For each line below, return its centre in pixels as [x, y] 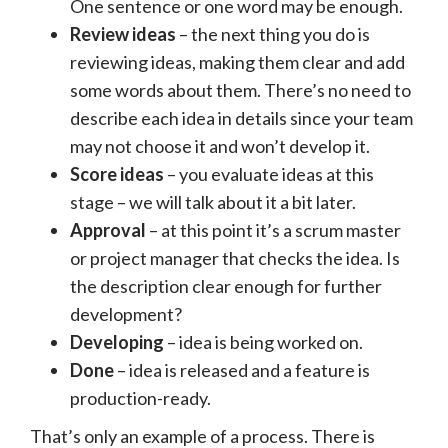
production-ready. [140, 397]
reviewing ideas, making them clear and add [237, 61]
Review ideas [123, 33]
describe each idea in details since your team [241, 117]
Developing [117, 341]
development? [126, 313]
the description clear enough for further [226, 285]
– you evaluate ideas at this [269, 173]
